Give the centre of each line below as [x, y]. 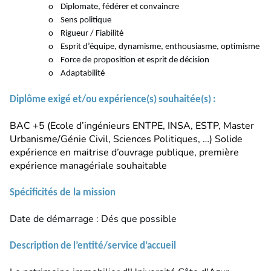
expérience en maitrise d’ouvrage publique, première [124, 153]
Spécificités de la [46, 193]
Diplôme [28, 100]
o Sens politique [80, 21]
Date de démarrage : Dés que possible [93, 219]
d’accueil [158, 246]
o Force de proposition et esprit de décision [129, 60]
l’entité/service [106, 246]
